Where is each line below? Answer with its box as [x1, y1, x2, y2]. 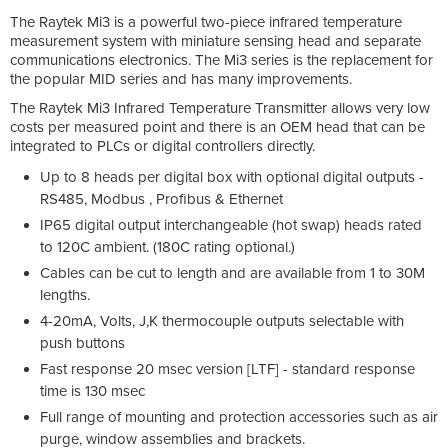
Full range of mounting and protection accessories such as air [40, 407, 438, 426]
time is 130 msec [40, 381, 145, 400]
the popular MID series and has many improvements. [10, 69, 352, 88]
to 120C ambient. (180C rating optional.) [40, 237, 295, 256]
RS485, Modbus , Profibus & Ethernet [40, 189, 283, 208]
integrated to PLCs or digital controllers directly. [10, 136, 315, 155]
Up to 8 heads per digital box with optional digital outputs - [40, 167, 424, 186]
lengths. [40, 285, 94, 304]
